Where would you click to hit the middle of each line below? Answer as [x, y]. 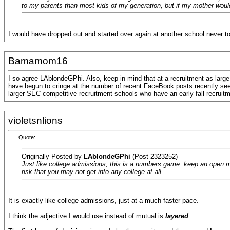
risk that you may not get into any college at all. [92, 171]
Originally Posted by [53, 156]
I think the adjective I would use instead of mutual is [87, 216]
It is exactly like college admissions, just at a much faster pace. [103, 201]
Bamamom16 [38, 61]
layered [177, 216]
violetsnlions [35, 120]
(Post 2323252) [154, 156]
